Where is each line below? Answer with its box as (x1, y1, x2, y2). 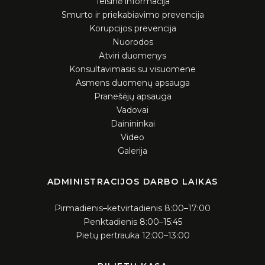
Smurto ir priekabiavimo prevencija (61, 9, 204, 21)
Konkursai (9, 24, 58, 36)
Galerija (118, 146, 147, 157)
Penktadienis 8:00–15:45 (83, 216, 182, 227)
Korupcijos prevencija (89, 23, 176, 34)
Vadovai (117, 105, 148, 116)
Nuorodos (112, 37, 153, 48)
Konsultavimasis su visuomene (69, 64, 196, 75)
